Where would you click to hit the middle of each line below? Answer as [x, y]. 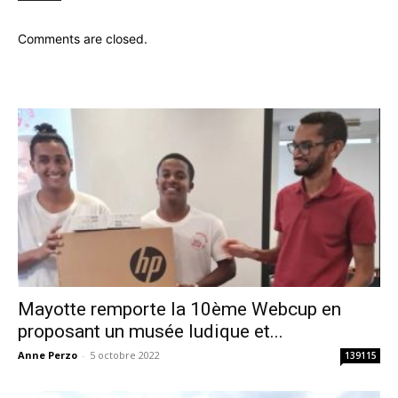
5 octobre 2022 [125, 355]
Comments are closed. [83, 38]
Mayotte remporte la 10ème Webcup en [179, 310]
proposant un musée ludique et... [151, 332]
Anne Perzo [48, 355]
